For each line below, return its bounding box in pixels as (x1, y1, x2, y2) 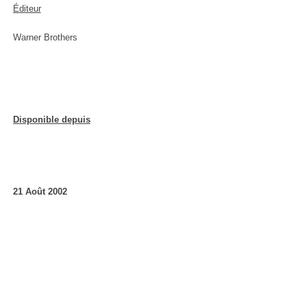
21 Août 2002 (12, 186, 67, 197)
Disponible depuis (12, 114, 90, 125)
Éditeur (12, 3, 41, 14)
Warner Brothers (12, 32, 77, 42)
